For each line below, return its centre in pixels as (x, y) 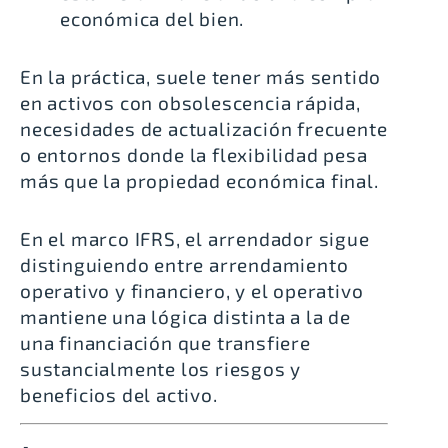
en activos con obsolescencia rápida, (190, 103)
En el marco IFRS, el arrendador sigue (195, 239)
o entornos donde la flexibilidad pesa (194, 155)
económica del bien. (152, 19)
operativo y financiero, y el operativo (192, 291)
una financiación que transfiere (165, 343)
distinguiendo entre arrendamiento (184, 265)
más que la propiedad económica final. (199, 181)
